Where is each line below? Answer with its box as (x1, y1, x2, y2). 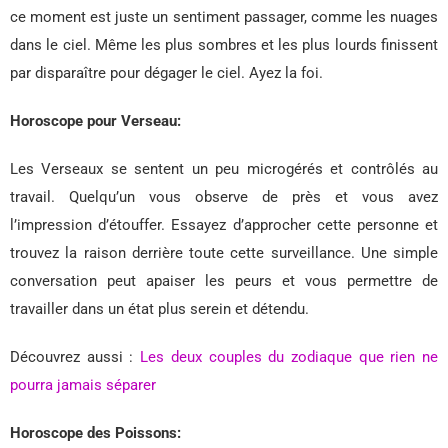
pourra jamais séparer (10, 376, 156, 395)
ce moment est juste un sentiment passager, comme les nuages (10, 8, 438, 27)
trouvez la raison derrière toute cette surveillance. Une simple (10, 244, 438, 263)
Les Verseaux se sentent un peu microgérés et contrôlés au (10, 160, 438, 179)
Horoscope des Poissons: (10, 424, 181, 443)
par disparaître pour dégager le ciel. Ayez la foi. (10, 64, 323, 83)
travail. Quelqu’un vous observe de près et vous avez (10, 188, 438, 207)
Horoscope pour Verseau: (10, 112, 181, 131)
